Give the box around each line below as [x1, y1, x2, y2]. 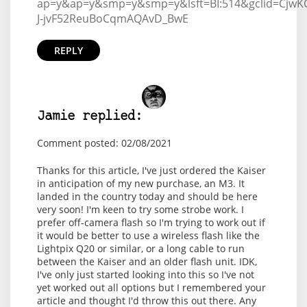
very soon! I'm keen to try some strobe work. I [36, 202, 244, 216]
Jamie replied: [36, 110, 143, 123]
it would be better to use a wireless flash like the [36, 228, 260, 242]
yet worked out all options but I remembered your [36, 280, 266, 294]
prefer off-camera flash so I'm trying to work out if [36, 215, 265, 229]
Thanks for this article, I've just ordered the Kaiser [36, 163, 266, 177]
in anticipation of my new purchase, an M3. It [36, 176, 245, 190]
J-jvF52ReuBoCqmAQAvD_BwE [36, 10, 188, 26]
